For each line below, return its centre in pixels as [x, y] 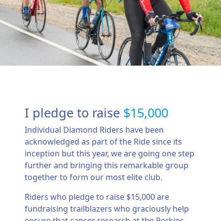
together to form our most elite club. [93, 177]
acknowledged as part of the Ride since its [103, 142]
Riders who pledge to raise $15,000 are [97, 197]
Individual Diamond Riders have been [94, 130]
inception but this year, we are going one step [110, 154]
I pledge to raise [74, 113]
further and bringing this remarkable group [107, 166]
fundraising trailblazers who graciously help [107, 209]
